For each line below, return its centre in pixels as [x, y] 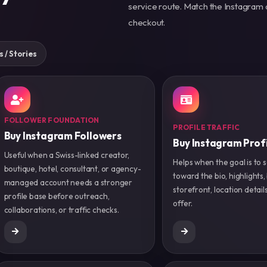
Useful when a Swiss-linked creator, [67, 155]
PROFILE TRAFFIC [207, 127]
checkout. [147, 23]
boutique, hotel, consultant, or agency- [72, 169]
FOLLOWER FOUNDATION [52, 120]
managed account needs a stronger [68, 183]
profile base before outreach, [57, 196]
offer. [183, 203]
